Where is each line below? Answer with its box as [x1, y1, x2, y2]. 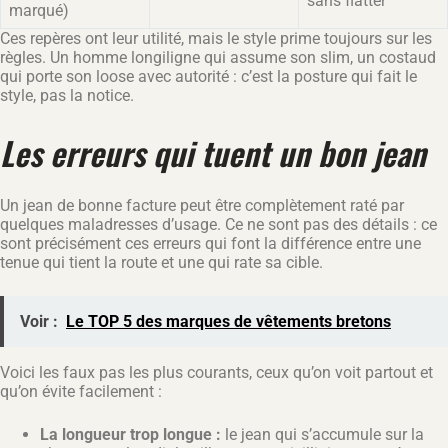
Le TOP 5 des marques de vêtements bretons [66, 311, 391, 331]
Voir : [20, 311, 58, 331]
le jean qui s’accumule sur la [221, 424, 424, 444]
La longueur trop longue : [40, 424, 221, 444]
